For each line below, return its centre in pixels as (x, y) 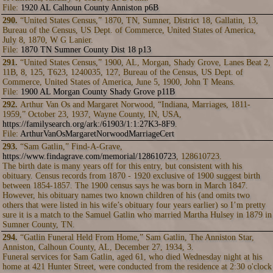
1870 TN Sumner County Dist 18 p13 (86, 50)
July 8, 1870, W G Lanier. (48, 40)
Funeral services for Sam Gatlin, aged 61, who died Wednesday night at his (132, 257)
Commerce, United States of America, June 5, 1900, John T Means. (119, 82)
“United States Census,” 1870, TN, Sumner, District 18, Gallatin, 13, (139, 20)
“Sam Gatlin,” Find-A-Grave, (71, 147)
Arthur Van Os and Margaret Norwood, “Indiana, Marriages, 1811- (135, 105)
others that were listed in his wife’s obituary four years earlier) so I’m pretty (134, 205)
